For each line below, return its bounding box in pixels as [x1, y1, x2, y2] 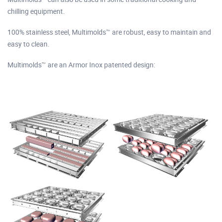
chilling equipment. [7, 6, 65, 16]
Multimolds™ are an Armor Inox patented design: [7, 59, 155, 69]
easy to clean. [7, 39, 50, 49]
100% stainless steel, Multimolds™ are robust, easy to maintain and [7, 27, 211, 37]
